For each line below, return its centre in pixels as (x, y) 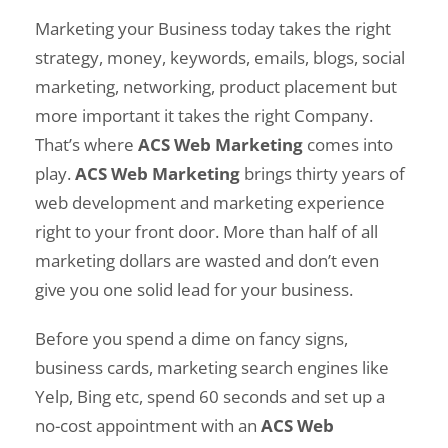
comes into (348, 143)
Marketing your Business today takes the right (213, 27)
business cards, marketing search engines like (212, 366)
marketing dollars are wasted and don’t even (207, 259)
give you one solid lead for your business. (194, 288)
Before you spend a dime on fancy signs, (191, 337)
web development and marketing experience (210, 201)
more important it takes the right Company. (204, 114)
